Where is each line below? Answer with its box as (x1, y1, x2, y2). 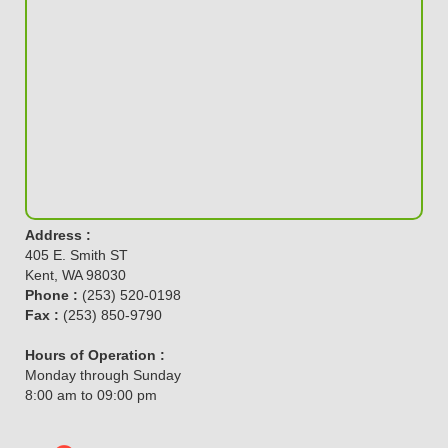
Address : (25, 227, 91, 244)
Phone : (25, 287, 78, 304)
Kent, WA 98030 (25, 267, 126, 284)
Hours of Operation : (25, 347, 165, 364)
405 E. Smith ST (25, 247, 128, 264)
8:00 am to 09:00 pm (25, 387, 157, 404)
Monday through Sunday (25, 367, 181, 384)
